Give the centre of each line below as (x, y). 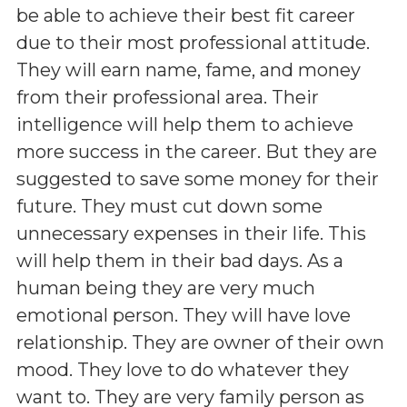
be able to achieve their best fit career (186, 15)
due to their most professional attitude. (193, 42)
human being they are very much (166, 288)
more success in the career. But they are (197, 151)
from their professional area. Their (168, 97)
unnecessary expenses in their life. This (191, 233)
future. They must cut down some (169, 206)
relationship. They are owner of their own (200, 342)
